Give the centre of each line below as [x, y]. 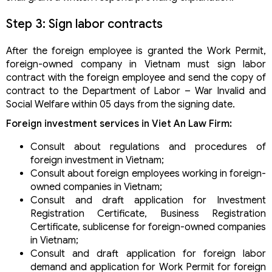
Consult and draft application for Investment [148, 200]
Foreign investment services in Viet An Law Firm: [119, 124]
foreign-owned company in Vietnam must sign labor [136, 64]
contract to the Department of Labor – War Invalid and [136, 91]
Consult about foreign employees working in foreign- [148, 173]
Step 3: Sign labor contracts [84, 24]
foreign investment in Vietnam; [97, 160]
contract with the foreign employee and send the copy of [136, 77]
